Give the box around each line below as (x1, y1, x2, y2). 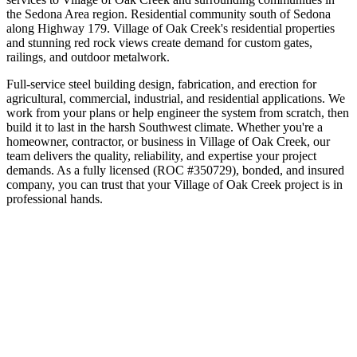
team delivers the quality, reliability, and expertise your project (6, 148, 316, 163)
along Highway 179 (6, 21, 107, 35)
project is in (281, 177, 343, 191)
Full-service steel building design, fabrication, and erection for (6, 76, 316, 91)
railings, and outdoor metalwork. (6, 49, 170, 64)
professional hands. (6, 191, 103, 206)
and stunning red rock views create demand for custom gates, (6, 35, 312, 49)
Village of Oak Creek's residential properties (113, 21, 335, 35)
